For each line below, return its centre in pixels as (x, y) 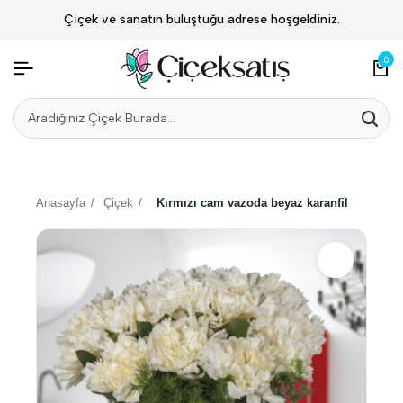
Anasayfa (61, 203)
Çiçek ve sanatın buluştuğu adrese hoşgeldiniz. (201, 19)
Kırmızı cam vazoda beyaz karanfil (252, 203)
